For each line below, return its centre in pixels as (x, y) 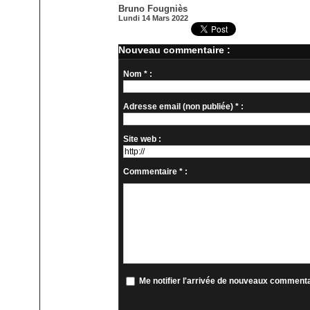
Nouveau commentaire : (175, 50)
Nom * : (138, 74)
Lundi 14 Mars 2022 (154, 18)
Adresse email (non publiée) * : (184, 107)
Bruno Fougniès (153, 9)
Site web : (143, 139)
